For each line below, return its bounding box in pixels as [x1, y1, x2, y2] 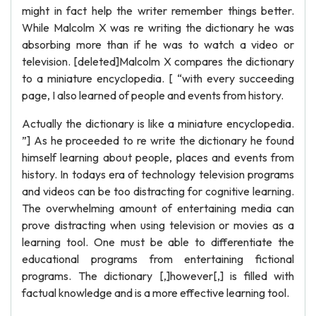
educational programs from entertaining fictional [22, 252, 294, 266]
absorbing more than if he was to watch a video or [22, 37, 294, 51]
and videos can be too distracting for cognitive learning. [22, 184, 294, 198]
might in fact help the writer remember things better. [22, 4, 294, 18]
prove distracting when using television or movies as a [22, 218, 294, 232]
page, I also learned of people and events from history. [22, 88, 284, 102]
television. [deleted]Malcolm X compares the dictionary [22, 54, 294, 68]
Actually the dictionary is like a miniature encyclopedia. [22, 116, 294, 130]
